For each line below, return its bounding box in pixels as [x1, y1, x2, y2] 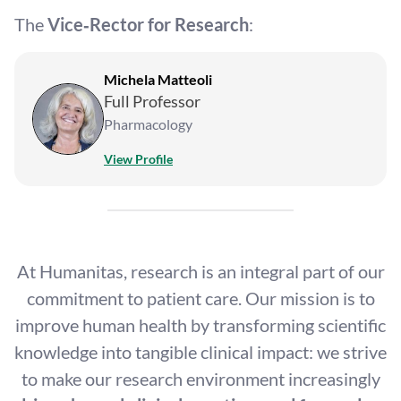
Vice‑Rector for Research [44, 13, 249, 35]
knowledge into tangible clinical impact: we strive [14, 341, 387, 363]
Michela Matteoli [104, 71, 212, 88]
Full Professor [104, 91, 200, 111]
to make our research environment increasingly [21, 368, 380, 389]
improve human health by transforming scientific [15, 314, 386, 336]
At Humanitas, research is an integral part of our [16, 260, 385, 282]
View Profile [104, 151, 173, 166]
